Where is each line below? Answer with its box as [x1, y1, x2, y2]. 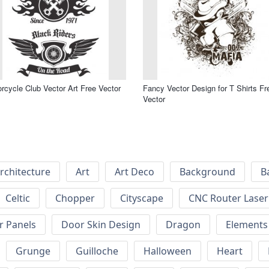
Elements [226, 218, 268, 232]
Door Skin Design [61, 218, 141, 232]
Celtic [5, 192, 30, 205]
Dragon [166, 218, 201, 232]
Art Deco [115, 165, 154, 179]
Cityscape [120, 192, 163, 205]
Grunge [16, 244, 50, 258]
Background [180, 165, 235, 179]
